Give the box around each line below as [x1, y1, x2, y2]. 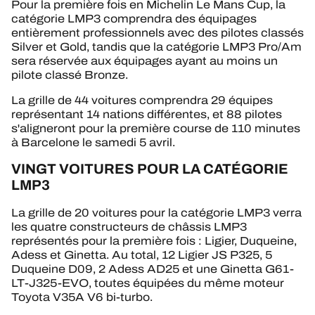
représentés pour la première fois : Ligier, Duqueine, [11, 232, 297, 249]
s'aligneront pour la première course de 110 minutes [11, 120, 300, 137]
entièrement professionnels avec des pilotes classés [11, 25, 304, 41]
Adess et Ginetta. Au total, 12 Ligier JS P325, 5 [11, 246, 272, 263]
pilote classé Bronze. [11, 67, 128, 84]
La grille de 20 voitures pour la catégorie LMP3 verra [11, 204, 302, 221]
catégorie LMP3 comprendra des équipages [11, 11, 257, 27]
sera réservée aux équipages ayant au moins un [11, 53, 278, 70]
